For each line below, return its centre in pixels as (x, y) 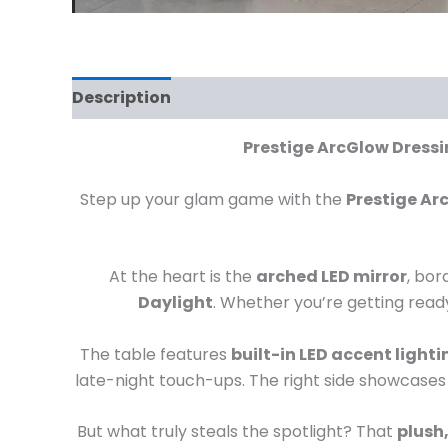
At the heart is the (182, 277)
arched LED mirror (331, 277)
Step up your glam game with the (213, 199)
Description (121, 98)
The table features (155, 354)
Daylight (175, 303)
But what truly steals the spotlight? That (237, 432)
